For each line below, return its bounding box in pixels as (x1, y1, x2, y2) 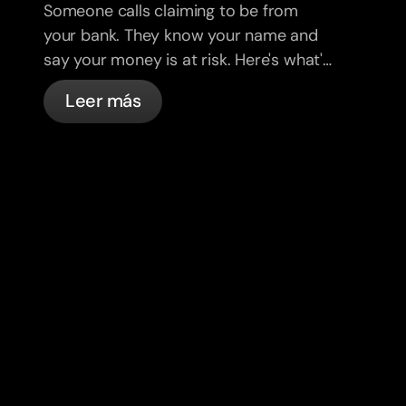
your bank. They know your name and (43, 24, 318, 46)
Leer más (65, 89, 140, 113)
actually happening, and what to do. (43, 72, 305, 95)
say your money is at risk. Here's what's (43, 48, 331, 71)
